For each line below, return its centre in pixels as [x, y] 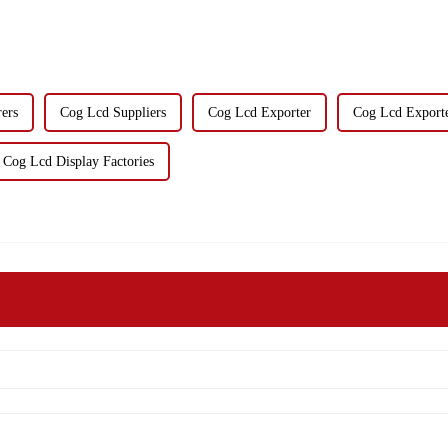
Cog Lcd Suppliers [112, 112]
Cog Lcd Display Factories [78, 161]
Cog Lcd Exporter [259, 112]
